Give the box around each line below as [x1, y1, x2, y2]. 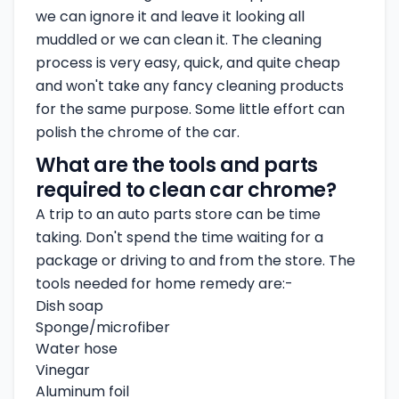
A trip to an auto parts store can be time [36, 204, 321, 224]
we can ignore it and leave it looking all [36, 6, 305, 27]
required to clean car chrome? [36, 176, 337, 204]
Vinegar [36, 360, 90, 380]
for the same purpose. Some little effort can [36, 99, 345, 119]
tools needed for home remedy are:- [36, 273, 293, 294]
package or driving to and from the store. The [36, 250, 355, 271]
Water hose [36, 338, 118, 359]
